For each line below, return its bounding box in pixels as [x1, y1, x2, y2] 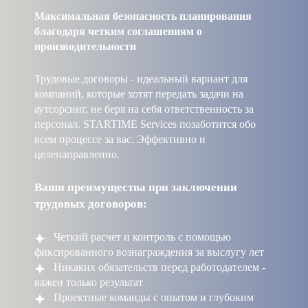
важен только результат [34, 276, 143, 289]
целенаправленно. [34, 148, 120, 161]
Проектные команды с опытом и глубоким [50, 291, 254, 304]
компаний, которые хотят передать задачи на [34, 88, 243, 100]
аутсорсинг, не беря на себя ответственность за [34, 103, 254, 115]
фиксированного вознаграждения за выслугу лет [34, 246, 264, 258]
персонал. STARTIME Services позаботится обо [34, 118, 256, 131]
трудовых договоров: [34, 197, 147, 211]
